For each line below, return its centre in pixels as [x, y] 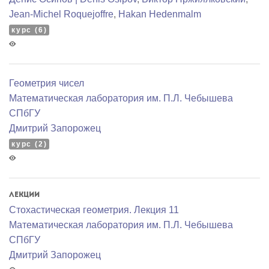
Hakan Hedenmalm [160, 14]
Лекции [24, 195]
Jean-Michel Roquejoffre [61, 14]
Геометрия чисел [47, 83]
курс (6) [29, 30]
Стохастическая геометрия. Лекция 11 [94, 210]
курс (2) [29, 144]
